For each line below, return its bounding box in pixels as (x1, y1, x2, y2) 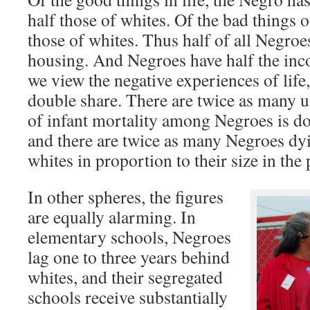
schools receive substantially (28, 285, 228, 309)
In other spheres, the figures (28, 185, 224, 208)
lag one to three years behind (28, 245, 230, 268)
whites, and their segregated (28, 265, 223, 289)
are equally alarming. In (28, 205, 196, 228)
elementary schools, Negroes (28, 225, 231, 248)
